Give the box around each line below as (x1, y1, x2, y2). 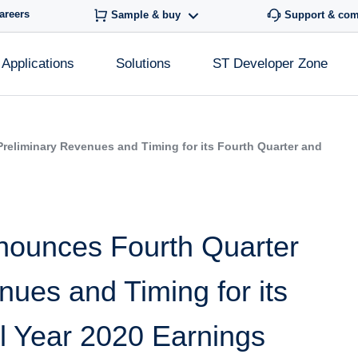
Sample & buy (110, 9, 181, 22)
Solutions (116, 56, 171, 71)
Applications (2, 56, 74, 71)
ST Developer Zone (213, 56, 328, 71)
